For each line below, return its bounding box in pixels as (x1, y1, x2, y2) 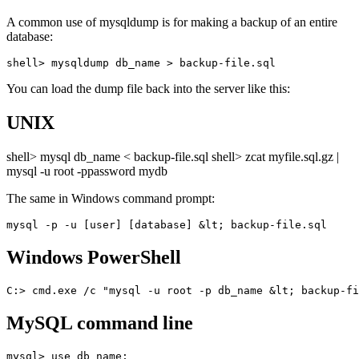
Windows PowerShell (6, 247, 181, 268)
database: (6, 30, 53, 44)
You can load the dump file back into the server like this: (6, 82, 290, 96)
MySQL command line (6, 312, 193, 333)
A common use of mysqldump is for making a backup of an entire (6, 15, 337, 30)
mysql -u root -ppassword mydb (6, 164, 167, 179)
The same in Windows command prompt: (6, 192, 215, 206)
